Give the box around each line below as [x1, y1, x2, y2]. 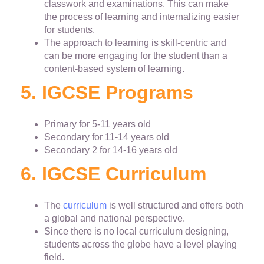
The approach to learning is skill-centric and [44, 38, 226, 48]
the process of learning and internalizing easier [44, 12, 239, 22]
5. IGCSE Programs [21, 82, 193, 104]
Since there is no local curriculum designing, [44, 226, 229, 237]
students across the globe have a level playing [44, 239, 237, 250]
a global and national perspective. [44, 213, 185, 224]
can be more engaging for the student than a [44, 51, 227, 61]
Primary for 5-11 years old [44, 119, 151, 130]
